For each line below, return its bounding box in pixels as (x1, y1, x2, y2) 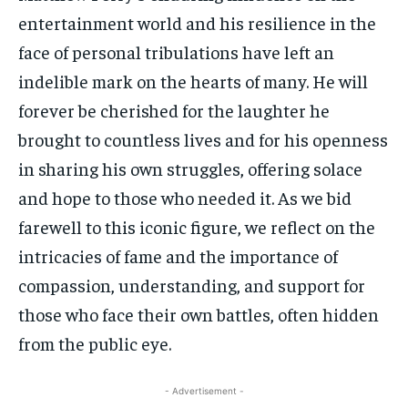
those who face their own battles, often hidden (18, 302, 379, 326)
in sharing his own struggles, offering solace (18, 157, 362, 180)
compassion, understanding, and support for (18, 273, 365, 297)
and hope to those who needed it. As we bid (18, 186, 352, 209)
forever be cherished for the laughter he (18, 98, 330, 122)
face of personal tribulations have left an (18, 40, 334, 64)
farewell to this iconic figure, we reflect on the (18, 215, 375, 239)
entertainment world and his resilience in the (18, 11, 376, 35)
